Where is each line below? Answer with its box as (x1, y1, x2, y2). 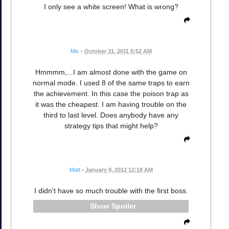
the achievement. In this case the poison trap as (33, 89, 189, 98)
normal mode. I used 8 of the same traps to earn (32, 78, 190, 87)
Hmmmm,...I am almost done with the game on (35, 67, 187, 76)
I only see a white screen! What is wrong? (43, 3, 178, 11)
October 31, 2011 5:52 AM (84, 48, 152, 54)
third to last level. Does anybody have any (43, 110, 178, 119)
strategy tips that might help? (64, 121, 158, 130)
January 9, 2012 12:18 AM (85, 166, 153, 173)
